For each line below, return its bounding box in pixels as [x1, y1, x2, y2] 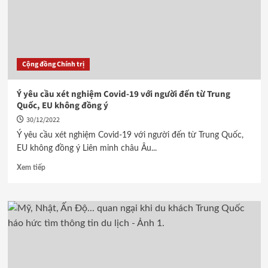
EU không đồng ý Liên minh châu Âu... [16, 144, 157, 153]
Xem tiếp [16, 164, 45, 171]
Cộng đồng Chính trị [22, 59, 84, 69]
